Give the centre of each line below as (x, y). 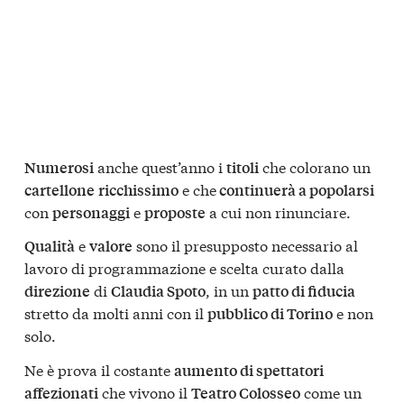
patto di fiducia (304, 291)
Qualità (50, 246)
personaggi (91, 212)
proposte (175, 212)
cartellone (60, 189)
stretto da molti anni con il (116, 313)
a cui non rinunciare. (278, 211)
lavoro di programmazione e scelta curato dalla (184, 268)
